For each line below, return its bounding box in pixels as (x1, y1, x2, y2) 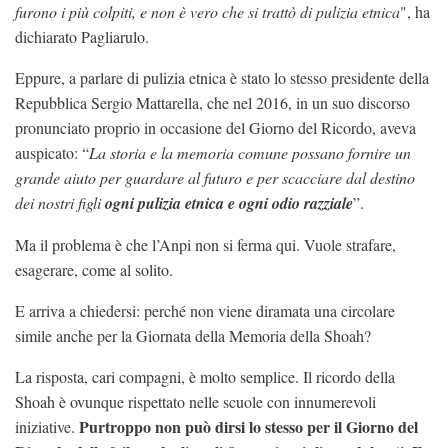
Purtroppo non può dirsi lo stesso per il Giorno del (79, 415, 418, 439)
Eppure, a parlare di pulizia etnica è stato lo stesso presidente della (15, 67, 429, 89)
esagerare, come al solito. (15, 259, 173, 281)
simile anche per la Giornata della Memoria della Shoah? (15, 325, 371, 347)
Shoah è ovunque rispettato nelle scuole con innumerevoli (15, 391, 376, 413)
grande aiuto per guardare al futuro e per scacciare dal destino (15, 167, 415, 189)
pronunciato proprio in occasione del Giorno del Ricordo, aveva (15, 117, 416, 139)
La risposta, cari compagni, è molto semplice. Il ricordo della (15, 366, 395, 388)
